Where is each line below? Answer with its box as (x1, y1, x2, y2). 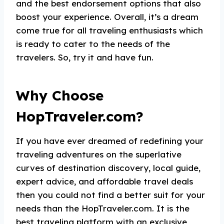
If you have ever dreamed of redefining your (16, 135, 203, 146)
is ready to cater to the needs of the (16, 38, 170, 49)
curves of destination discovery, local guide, (16, 162, 200, 173)
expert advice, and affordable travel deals (16, 176, 193, 186)
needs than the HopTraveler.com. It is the (16, 203, 189, 213)
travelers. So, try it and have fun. (16, 52, 153, 62)
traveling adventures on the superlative (16, 149, 181, 159)
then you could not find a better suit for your (16, 189, 205, 200)
